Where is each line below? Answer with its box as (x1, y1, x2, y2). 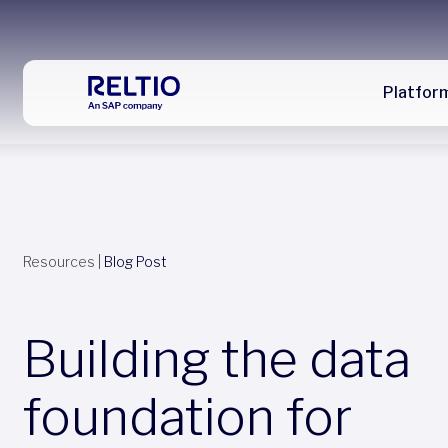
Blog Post (103, 253, 167, 270)
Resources (22, 253, 95, 270)
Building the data (22, 329, 411, 389)
